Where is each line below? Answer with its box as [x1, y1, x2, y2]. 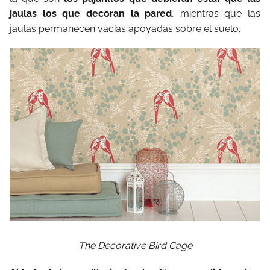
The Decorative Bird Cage [78, 239, 192, 251]
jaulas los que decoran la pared [10, 8, 172, 20]
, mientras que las [172, 8, 260, 20]
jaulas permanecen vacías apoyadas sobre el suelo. [10, 23, 240, 35]
